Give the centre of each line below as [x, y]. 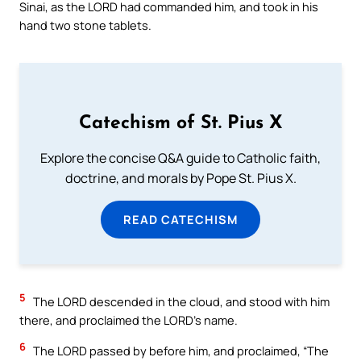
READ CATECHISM [180, 220]
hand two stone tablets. [85, 25]
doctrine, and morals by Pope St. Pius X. [180, 178]
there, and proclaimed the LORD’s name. [129, 320]
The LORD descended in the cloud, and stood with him [180, 302]
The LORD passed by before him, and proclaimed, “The [180, 351]
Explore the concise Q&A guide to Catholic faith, [180, 158]
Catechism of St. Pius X [180, 124]
